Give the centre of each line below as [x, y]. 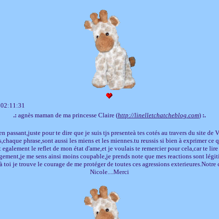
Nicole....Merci [109, 172]
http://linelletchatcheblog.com [158, 115]
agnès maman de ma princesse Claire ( [67, 115]
